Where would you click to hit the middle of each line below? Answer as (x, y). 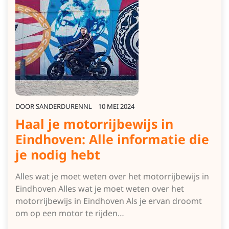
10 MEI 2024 (116, 106)
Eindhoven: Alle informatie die (112, 139)
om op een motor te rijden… (70, 213)
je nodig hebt (58, 154)
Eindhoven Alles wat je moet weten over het (100, 189)
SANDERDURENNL (64, 106)
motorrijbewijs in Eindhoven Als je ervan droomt (109, 201)
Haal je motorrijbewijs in (94, 124)
